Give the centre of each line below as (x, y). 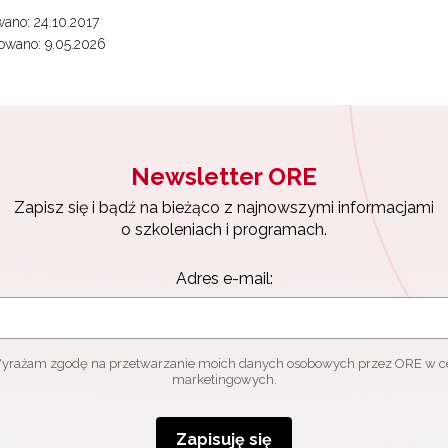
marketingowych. (224, 379)
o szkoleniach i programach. (224, 229)
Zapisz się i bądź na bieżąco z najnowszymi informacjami (224, 207)
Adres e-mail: (224, 278)
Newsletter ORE (224, 176)
